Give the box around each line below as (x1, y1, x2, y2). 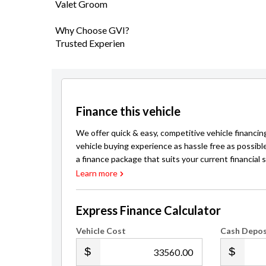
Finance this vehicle (76, 104, 180, 118)
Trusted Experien (55, 37, 125, 49)
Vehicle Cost (76, 226, 126, 236)
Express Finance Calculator (76, 203, 221, 217)
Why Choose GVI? (55, 24, 129, 36)
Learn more (76, 168, 118, 178)
